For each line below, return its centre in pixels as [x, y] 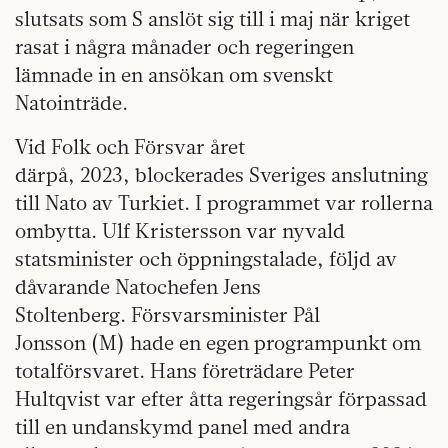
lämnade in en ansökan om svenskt [174, 75]
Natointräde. [71, 103]
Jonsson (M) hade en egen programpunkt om [218, 343]
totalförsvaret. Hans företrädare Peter [185, 371]
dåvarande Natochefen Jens [138, 287]
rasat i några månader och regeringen [184, 47]
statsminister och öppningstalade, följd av [206, 259]
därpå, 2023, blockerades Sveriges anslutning [221, 175]
